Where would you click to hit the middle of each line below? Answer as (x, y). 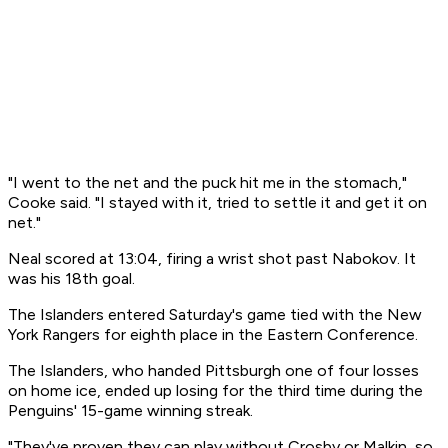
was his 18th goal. (71, 279)
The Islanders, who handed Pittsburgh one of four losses (213, 371)
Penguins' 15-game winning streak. (130, 411)
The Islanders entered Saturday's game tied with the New (215, 315)
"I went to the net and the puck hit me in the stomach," (207, 183)
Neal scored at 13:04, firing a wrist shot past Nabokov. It (212, 259)
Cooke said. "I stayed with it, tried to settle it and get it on (217, 203)
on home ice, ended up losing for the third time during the (215, 391)
